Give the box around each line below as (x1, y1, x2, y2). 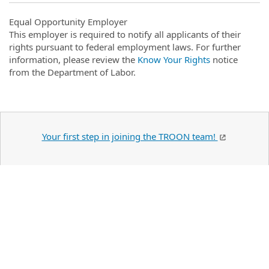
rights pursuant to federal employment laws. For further (9, 41, 241, 53)
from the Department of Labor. (9, 66, 136, 78)
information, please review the (9, 53, 138, 65)
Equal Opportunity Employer (9, 16, 127, 28)
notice (210, 53, 238, 65)
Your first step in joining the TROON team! (41, 130, 218, 142)
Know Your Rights (138, 53, 210, 65)
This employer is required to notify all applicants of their (9, 28, 241, 40)
